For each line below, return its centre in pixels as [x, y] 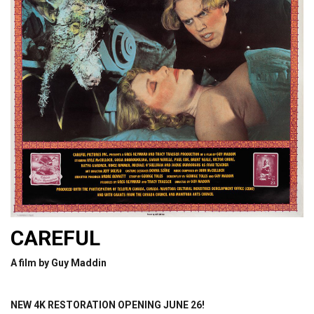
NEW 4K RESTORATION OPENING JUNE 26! [108, 305]
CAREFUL [55, 238]
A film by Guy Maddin [59, 262]
